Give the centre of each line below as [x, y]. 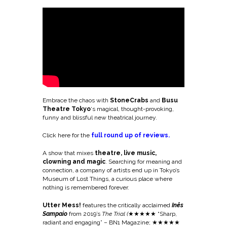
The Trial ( [115, 214]
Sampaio [55, 214]
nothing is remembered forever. [86, 187]
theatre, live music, [126, 153]
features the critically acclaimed [126, 205]
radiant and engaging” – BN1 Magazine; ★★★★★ [111, 222]
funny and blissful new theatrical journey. [100, 117]
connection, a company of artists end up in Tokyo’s [111, 170]
